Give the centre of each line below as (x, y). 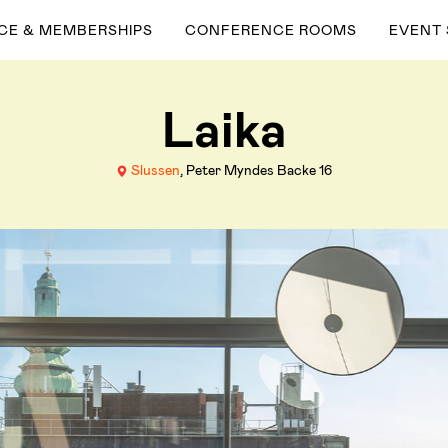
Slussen (155, 170)
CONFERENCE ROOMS (271, 30)
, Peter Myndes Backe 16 (256, 170)
